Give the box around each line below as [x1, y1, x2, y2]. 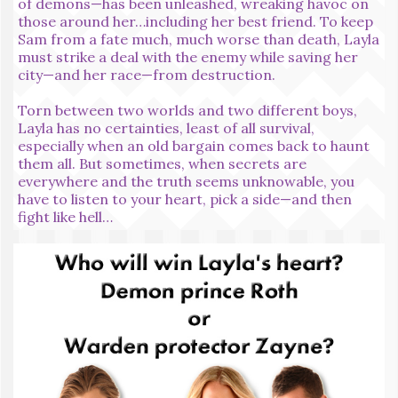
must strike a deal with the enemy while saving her [18, 47, 358, 66]
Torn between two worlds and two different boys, [18, 100, 357, 119]
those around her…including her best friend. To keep [18, 12, 373, 30]
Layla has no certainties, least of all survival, [18, 118, 314, 137]
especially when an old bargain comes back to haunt [18, 136, 370, 155]
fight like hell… [18, 207, 113, 226]
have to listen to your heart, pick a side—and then [18, 189, 352, 208]
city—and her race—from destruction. [18, 65, 275, 84]
